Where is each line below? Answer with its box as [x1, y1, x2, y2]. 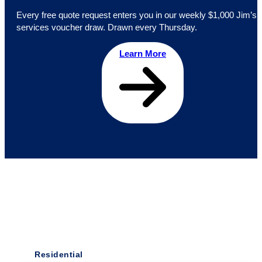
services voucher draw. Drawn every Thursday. [16, 22, 197, 32]
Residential [35, 250, 83, 260]
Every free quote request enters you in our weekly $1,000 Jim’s [16, 10, 257, 20]
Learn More [119, 49, 166, 59]
